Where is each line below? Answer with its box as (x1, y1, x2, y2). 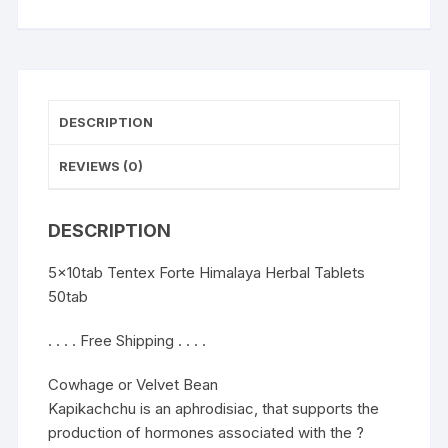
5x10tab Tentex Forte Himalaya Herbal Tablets (48, 262, 366, 282)
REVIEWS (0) (59, 157, 144, 174)
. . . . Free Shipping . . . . (48, 330, 207, 350)
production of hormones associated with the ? (48, 422, 365, 442)
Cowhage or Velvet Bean (48, 374, 219, 394)
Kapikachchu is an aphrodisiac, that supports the (48, 398, 380, 418)
